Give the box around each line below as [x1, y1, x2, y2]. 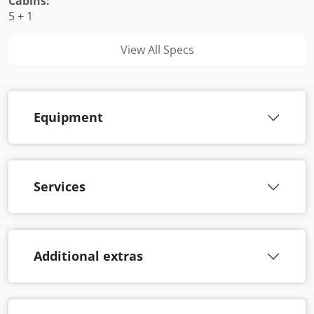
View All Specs [120, 42, 194, 57]
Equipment [34, 109, 103, 125]
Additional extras [34, 247, 143, 264]
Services [34, 178, 86, 195]
